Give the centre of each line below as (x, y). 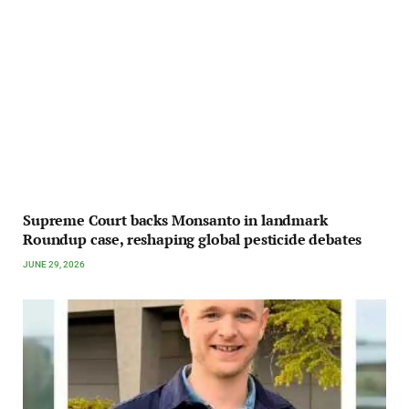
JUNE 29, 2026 (54, 265)
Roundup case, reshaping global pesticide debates (193, 240)
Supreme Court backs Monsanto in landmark (175, 220)
